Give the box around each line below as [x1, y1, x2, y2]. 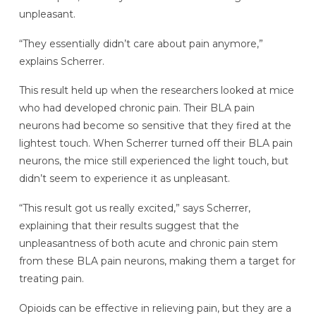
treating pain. [18, 272, 84, 286]
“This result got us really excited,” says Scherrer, [18, 202, 250, 215]
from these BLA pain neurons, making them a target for [18, 255, 296, 268]
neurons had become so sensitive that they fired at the [18, 119, 291, 133]
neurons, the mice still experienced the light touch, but [18, 154, 288, 168]
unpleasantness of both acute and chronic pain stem [18, 237, 278, 250]
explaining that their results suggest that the [18, 219, 239, 233]
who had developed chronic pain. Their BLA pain [18, 102, 255, 115]
